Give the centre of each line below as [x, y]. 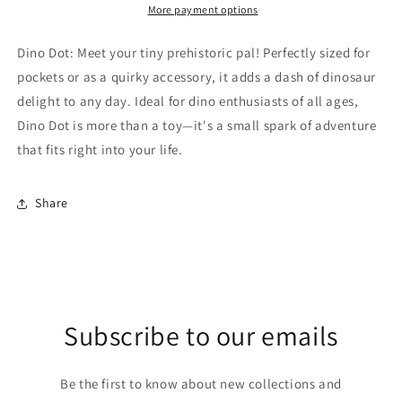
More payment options [203, 9]
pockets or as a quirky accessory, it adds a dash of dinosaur [197, 76]
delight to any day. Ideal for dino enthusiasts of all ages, [188, 100]
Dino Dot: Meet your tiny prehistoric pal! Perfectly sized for [194, 52]
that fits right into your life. [100, 149]
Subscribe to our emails [201, 335]
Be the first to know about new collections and [201, 383]
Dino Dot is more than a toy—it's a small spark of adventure [197, 125]
